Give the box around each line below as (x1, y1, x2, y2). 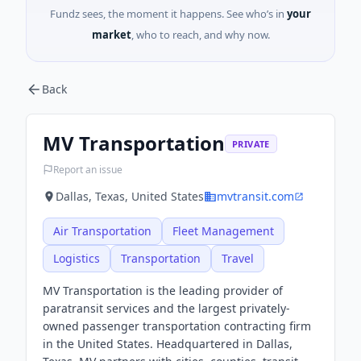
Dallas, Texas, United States (56, 189, 204, 204)
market (91, 27, 131, 42)
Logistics (53, 251, 100, 266)
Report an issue (53, 162, 122, 176)
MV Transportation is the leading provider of (43, 283, 283, 298)
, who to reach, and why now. (131, 27, 270, 42)
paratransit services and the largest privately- (43, 301, 290, 316)
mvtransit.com (217, 189, 294, 204)
